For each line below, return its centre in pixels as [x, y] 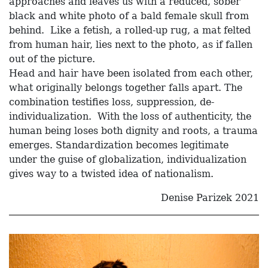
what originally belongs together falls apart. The [126, 88]
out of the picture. [52, 59]
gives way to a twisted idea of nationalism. [111, 174]
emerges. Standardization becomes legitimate [119, 145]
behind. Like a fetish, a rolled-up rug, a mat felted [130, 31]
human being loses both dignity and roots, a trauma [133, 131]
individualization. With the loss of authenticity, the [130, 117]
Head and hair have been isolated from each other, [131, 74]
